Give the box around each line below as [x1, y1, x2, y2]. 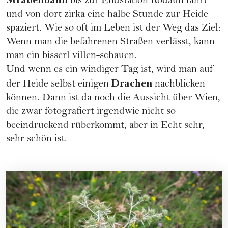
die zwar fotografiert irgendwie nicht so [6, 107, 176, 118]
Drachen [111, 77, 152, 90]
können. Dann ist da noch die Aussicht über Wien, [6, 93, 220, 104]
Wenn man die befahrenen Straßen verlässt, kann [6, 37, 215, 48]
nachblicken [152, 79, 205, 91]
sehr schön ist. [6, 134, 67, 146]
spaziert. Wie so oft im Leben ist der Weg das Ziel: [6, 23, 221, 35]
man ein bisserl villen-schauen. [6, 51, 137, 62]
